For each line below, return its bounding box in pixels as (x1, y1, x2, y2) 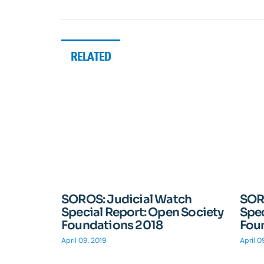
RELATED (71, 48, 111, 64)
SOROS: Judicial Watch (61, 192, 192, 207)
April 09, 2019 (61, 235, 107, 245)
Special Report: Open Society (61, 204, 224, 220)
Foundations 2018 (61, 217, 163, 233)
